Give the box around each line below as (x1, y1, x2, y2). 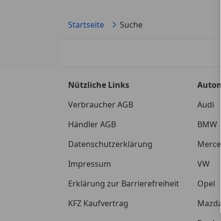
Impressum (68, 158, 111, 169)
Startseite (68, 19, 104, 30)
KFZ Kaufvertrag (68, 197, 128, 209)
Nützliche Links (68, 79, 129, 90)
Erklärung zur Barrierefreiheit (68, 178, 179, 189)
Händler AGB (68, 118, 116, 130)
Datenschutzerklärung (68, 138, 152, 149)
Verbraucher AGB (68, 99, 133, 110)
